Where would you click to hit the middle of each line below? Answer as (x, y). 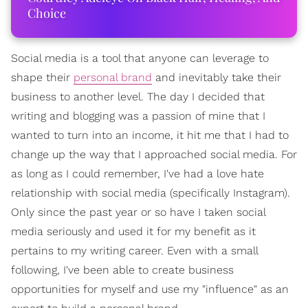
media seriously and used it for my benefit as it (133, 231)
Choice (47, 13)
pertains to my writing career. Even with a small (134, 251)
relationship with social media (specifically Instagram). (151, 193)
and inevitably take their (217, 77)
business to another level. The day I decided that (138, 97)
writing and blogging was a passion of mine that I (138, 116)
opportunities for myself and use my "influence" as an (150, 289)
